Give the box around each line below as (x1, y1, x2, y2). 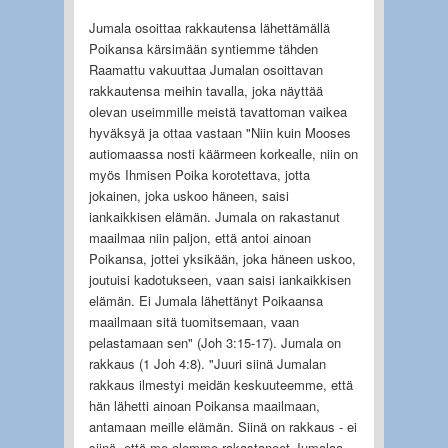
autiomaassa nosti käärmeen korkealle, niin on (88, 143, 358, 163)
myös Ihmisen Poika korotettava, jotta (88, 164, 310, 184)
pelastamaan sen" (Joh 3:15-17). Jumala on (88, 332, 341, 352)
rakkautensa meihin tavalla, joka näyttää (88, 80, 323, 100)
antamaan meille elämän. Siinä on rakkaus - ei (88, 416, 357, 436)
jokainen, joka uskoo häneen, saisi (88, 185, 289, 205)
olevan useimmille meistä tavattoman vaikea (88, 101, 347, 121)
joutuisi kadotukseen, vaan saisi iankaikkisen (88, 269, 351, 289)
